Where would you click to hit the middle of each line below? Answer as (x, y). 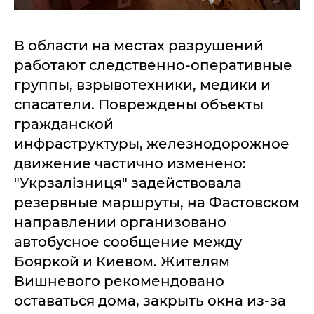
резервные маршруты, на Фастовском (157, 203)
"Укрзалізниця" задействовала (128, 183)
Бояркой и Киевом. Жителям (122, 262)
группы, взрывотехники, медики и (142, 85)
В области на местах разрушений (139, 46)
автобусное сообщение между (128, 242)
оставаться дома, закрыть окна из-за (150, 301)
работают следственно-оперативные (153, 66)
